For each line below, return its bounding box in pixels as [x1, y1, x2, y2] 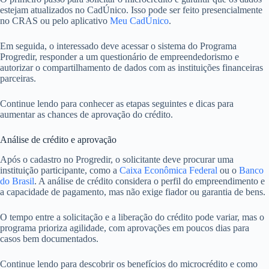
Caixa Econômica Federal [119, 165, 217, 175]
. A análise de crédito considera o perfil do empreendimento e [34, 175, 265, 186]
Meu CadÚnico [110, 15, 169, 26]
